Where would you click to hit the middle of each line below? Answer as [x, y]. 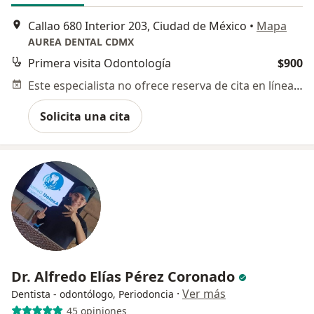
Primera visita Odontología [100, 63]
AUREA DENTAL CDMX [81, 42]
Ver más [204, 294]
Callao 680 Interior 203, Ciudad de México [137, 26]
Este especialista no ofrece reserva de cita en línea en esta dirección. [298, 86]
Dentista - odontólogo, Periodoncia [93, 294]
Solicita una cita [85, 116]
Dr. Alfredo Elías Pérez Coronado [125, 277]
